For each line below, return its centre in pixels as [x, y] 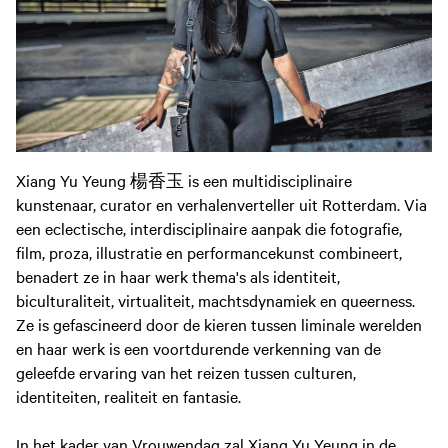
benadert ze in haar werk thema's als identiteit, [178, 275]
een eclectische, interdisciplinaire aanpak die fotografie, [209, 227]
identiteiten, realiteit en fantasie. [128, 395]
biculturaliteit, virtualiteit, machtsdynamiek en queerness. [215, 299]
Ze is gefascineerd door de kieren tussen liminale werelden [219, 323]
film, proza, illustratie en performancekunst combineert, [209, 251]
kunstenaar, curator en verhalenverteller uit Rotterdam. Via [221, 203]
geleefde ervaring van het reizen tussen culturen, [186, 371]
